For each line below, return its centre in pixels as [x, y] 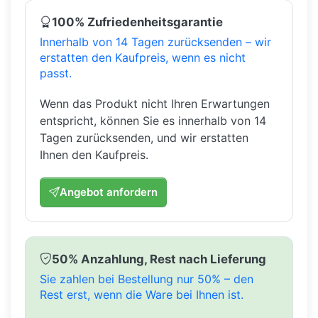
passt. [56, 73]
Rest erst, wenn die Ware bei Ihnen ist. [142, 294]
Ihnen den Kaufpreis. [94, 154]
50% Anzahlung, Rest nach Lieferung [159, 259]
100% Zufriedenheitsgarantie [137, 22]
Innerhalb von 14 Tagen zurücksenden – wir [155, 42]
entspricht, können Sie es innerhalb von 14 [153, 120]
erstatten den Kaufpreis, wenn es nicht [143, 57]
